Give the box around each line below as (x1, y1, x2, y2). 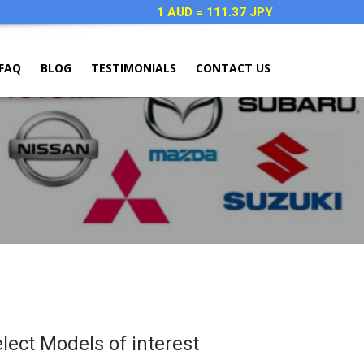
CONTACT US (196, 60, 271, 76)
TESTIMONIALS (91, 60, 176, 76)
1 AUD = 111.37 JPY (157, 5, 273, 19)
